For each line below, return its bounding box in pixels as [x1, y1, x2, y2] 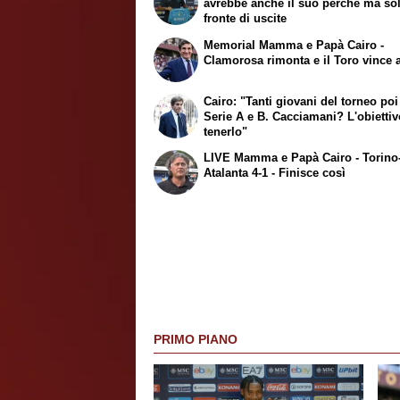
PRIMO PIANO [154, 332, 237, 347]
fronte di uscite [204, 12, 287, 26]
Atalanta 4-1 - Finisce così [204, 166, 346, 180]
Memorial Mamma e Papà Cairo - [204, 37, 385, 52]
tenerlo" [204, 124, 248, 138]
